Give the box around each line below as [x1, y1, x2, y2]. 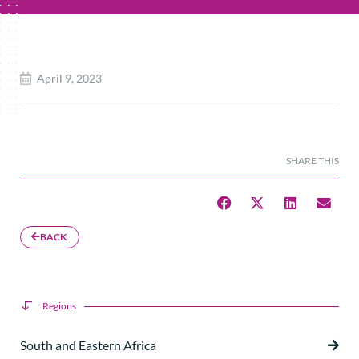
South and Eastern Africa [20, 337, 156, 353]
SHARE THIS [286, 155, 339, 167]
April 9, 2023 [37, 71, 102, 85]
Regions [42, 300, 76, 313]
